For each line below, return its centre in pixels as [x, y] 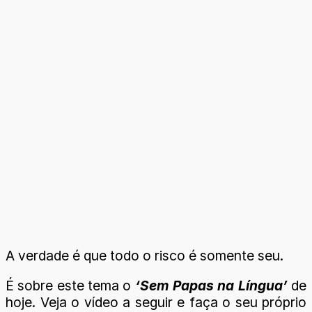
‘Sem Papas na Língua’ [211, 286]
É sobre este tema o [70, 286]
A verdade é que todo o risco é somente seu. [145, 256]
